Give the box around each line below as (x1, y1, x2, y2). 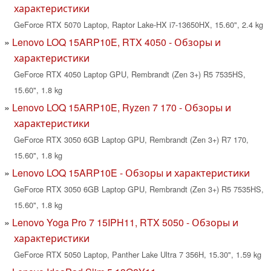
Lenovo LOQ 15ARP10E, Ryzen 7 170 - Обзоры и (12, 100, 231, 115)
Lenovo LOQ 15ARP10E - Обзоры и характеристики (12, 166, 250, 180)
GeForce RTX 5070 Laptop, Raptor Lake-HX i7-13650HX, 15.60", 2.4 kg (14, 19, 263, 31)
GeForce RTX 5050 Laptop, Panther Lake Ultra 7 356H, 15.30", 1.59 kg (14, 249, 261, 261)
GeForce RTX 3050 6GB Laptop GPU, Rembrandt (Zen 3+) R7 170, (14, 134, 249, 146)
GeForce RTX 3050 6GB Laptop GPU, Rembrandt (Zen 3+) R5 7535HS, (14, 183, 264, 195)
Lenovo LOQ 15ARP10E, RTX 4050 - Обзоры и (12, 35, 221, 50)
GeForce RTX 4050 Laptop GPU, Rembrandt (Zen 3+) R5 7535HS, (14, 68, 246, 80)
